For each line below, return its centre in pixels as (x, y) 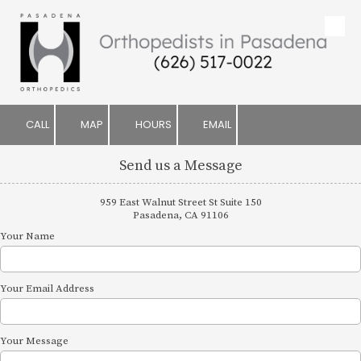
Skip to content (65, 35)
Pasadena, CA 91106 (180, 215)
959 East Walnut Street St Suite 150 (180, 202)
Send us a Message (180, 165)
